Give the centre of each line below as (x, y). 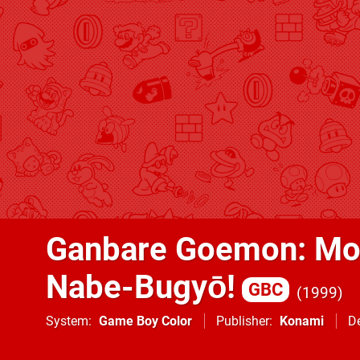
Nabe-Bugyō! (141, 287)
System (67, 321)
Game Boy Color (145, 321)
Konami (302, 321)
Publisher (243, 321)
